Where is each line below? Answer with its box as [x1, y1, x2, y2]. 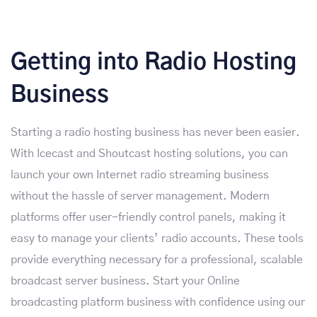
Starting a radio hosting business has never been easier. [11, 126, 300, 138]
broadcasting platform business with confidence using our [11, 296, 305, 308]
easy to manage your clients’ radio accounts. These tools [11, 232, 304, 244]
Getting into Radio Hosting [11, 50, 296, 74]
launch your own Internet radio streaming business [11, 168, 269, 180]
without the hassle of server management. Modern [11, 190, 270, 202]
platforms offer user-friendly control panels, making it [11, 211, 286, 223]
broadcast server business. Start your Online [11, 275, 240, 287]
